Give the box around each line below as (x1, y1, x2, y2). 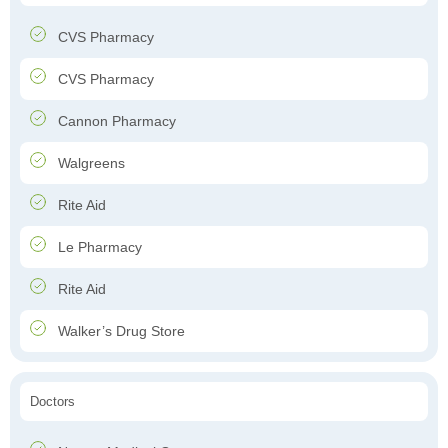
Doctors (30, 394, 75, 410)
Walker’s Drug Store (54, 323, 185, 340)
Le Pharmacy (54, 239, 142, 256)
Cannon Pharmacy (54, 113, 176, 130)
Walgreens (54, 155, 125, 172)
